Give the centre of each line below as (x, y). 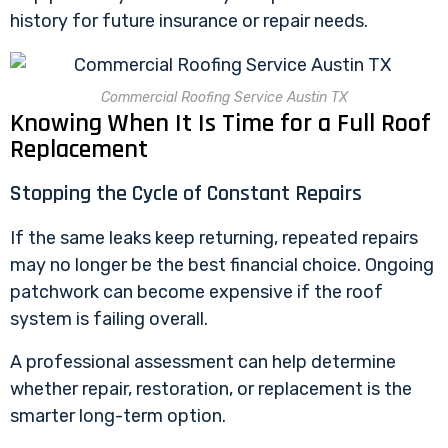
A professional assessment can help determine (203, 361)
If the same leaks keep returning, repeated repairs (214, 237)
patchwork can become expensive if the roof (196, 291)
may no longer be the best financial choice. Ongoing (222, 264)
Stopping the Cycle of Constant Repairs (186, 193)
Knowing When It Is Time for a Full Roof (220, 123)
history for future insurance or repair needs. (189, 21)
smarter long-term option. (118, 415)
